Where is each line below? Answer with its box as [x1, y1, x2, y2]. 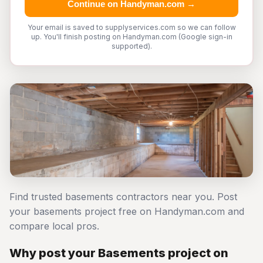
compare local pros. [9, 220, 99, 232]
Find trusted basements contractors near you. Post [9, 191, 237, 203]
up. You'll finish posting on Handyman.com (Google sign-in [31, 32, 232, 41]
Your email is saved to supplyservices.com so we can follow [27, 23, 236, 32]
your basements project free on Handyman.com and [9, 205, 244, 217]
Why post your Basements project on [9, 246, 228, 260]
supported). [111, 42, 152, 50]
